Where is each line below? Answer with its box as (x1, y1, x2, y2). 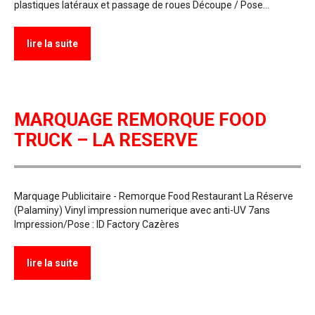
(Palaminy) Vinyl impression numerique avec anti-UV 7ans (14, 205, 270, 217)
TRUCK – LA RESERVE (14, 129, 198, 151)
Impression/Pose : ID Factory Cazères (14, 219, 179, 231)
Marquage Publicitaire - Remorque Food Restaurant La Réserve (14, 191, 293, 202)
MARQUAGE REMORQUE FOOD (14, 109, 266, 131)
